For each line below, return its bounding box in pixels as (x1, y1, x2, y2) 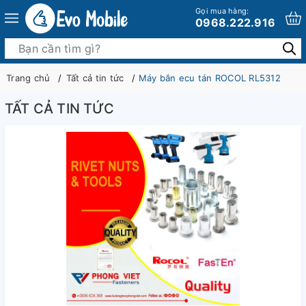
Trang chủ (6, 72, 51, 83)
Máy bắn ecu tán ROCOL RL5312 (138, 72, 281, 83)
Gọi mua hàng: (195, 5, 249, 16)
